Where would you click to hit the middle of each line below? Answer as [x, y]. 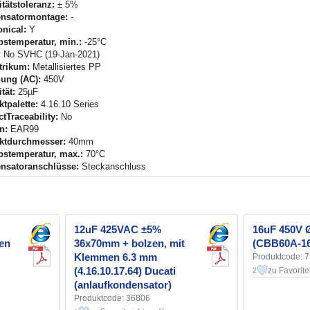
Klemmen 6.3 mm [116, 257]
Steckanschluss [112, 167]
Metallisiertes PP [65, 67]
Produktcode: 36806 [112, 299]
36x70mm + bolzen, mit [129, 244]
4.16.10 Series [69, 104]
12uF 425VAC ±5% [118, 230]
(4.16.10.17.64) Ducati [125, 271]
